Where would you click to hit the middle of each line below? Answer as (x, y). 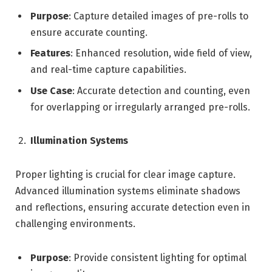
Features (50, 53)
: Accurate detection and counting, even (161, 90)
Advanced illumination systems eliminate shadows (128, 191)
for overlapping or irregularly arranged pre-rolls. (140, 107)
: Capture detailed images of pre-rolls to (158, 16)
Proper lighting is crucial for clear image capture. (125, 175)
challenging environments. (75, 224)
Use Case (51, 90)
